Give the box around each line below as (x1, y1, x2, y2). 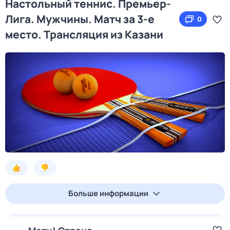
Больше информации (68, 188, 148, 199)
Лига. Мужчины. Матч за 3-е (5, 12, 155, 26)
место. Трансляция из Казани (5, 27, 163, 42)
